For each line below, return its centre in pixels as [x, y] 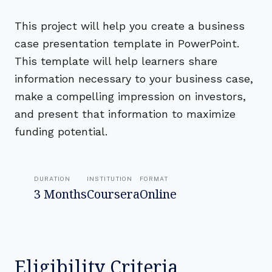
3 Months [60, 194]
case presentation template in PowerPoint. [127, 43]
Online [158, 194]
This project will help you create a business [130, 26]
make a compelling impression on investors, [130, 96]
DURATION [52, 178]
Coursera [113, 194]
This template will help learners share [116, 61]
